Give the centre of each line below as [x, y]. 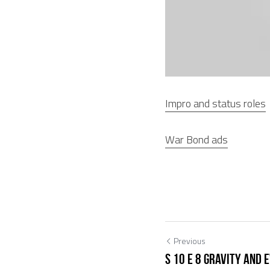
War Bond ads [196, 139]
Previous [190, 240]
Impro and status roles [215, 103]
